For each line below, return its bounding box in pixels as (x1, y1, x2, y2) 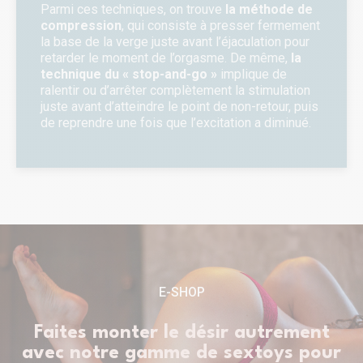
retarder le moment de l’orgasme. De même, (41, 50, 291, 66)
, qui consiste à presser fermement (122, 18, 320, 34)
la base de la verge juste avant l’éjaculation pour (41, 34, 310, 50)
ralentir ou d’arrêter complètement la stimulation (41, 83, 310, 99)
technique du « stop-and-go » (41, 66, 217, 83)
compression (41, 18, 122, 34)
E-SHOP (158, 284, 205, 301)
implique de (217, 66, 287, 83)
